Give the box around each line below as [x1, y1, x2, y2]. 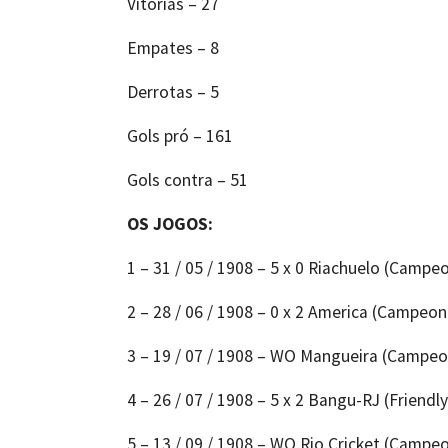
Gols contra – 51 [127, 169, 248, 192]
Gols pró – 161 [127, 125, 233, 148]
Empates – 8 [127, 37, 219, 60]
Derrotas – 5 [127, 81, 219, 104]
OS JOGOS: [127, 213, 213, 236]
